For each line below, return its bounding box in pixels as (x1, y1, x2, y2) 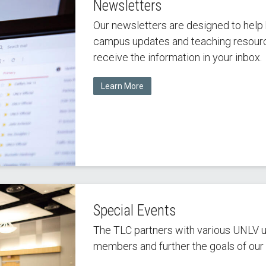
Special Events (93, 202, 176, 219)
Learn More (100, 81, 144, 91)
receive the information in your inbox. (93, 51, 262, 64)
